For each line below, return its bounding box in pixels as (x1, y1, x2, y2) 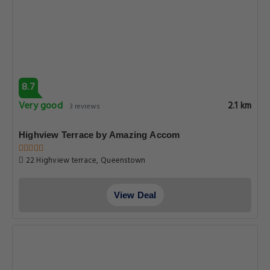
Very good (19, 98, 63, 114)
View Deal (113, 190, 157, 200)
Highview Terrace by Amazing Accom (19, 130, 180, 140)
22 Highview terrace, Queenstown (24, 154, 146, 167)
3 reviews (69, 101, 100, 113)
